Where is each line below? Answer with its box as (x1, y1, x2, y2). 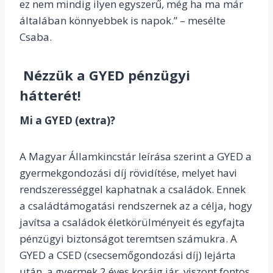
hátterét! (19, 86, 81, 105)
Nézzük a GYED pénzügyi (23, 66, 190, 85)
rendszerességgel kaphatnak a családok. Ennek (19, 182, 246, 197)
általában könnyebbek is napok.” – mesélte (19, 13, 225, 28)
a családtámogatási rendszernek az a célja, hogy (19, 199, 252, 213)
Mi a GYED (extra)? (19, 113, 115, 128)
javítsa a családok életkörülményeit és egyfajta (19, 215, 245, 230)
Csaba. (19, 30, 52, 44)
